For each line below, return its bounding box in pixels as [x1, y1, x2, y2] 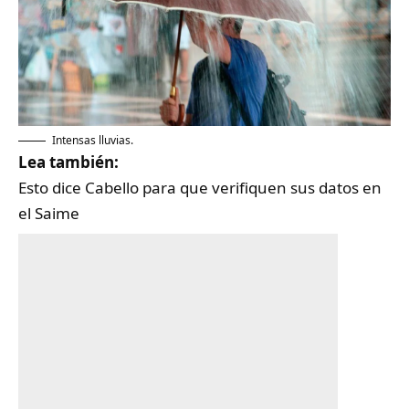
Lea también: [18, 151, 119, 173]
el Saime [18, 202, 79, 224]
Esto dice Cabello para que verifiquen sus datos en [18, 176, 382, 198]
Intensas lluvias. [52, 131, 133, 148]
